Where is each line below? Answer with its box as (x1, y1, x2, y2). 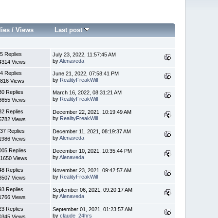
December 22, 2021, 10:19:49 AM (53, 109, 132, 115)
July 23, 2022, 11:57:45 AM (53, 52, 116, 58)
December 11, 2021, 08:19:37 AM (53, 128, 131, 135)
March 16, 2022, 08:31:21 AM (53, 90, 122, 96)
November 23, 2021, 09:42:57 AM (53, 167, 132, 174)
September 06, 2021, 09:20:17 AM (53, 187, 133, 193)
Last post (54, 26, 85, 34)
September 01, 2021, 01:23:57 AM (53, 206, 133, 213)
